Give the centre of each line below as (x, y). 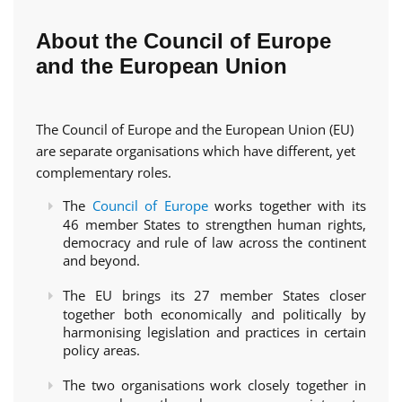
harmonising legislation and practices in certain (214, 332)
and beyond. (101, 260)
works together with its (287, 205)
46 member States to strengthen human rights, (214, 224)
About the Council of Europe (184, 41)
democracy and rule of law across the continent (214, 242)
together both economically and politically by (214, 314)
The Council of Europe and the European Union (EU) (195, 129)
